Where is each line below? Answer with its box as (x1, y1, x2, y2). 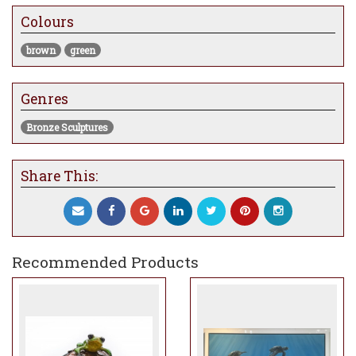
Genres (21, 90, 68, 109)
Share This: (21, 166, 98, 185)
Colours (21, 13, 74, 32)
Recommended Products (12, 251, 199, 272)
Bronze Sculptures (26, 120, 108, 133)
